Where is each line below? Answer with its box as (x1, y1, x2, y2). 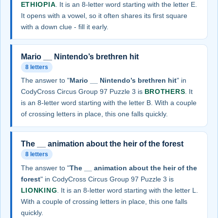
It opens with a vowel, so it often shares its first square (20, 11, 187, 19)
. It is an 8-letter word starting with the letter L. (57, 186, 199, 194)
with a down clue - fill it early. (20, 22, 109, 31)
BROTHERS (144, 88, 185, 96)
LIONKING (20, 186, 57, 194)
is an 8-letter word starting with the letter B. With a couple (20, 99, 197, 107)
